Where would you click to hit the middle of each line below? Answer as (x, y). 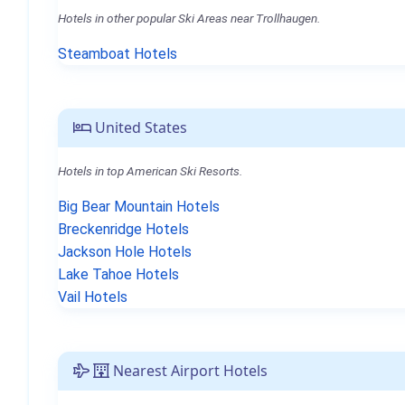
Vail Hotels (93, 297)
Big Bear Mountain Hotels (139, 207)
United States (139, 127)
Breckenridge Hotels (123, 229)
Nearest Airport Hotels (188, 371)
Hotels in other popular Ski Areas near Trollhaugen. (189, 18)
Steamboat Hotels (118, 54)
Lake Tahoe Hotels (118, 274)
